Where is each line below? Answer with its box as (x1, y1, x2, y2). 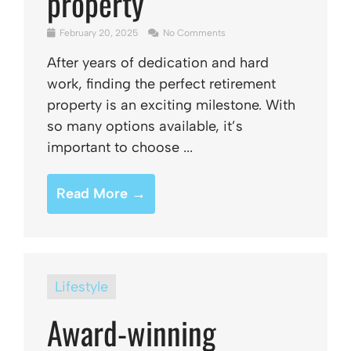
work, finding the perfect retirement (47, 75, 276, 92)
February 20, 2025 (57, 27, 140, 38)
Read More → (56, 185, 146, 202)
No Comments (161, 27, 226, 38)
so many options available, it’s (47, 118, 243, 135)
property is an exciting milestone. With (47, 96, 295, 114)
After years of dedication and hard (47, 54, 269, 71)
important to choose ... (47, 139, 193, 156)
